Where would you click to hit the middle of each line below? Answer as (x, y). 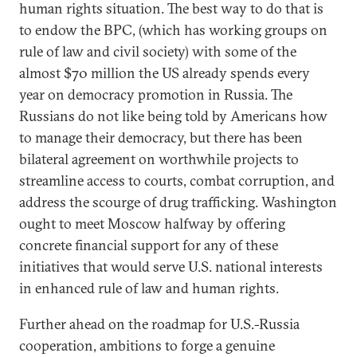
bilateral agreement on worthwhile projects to (159, 159)
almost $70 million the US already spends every (165, 73)
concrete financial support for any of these (149, 245)
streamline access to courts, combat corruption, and (177, 180)
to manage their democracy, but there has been (161, 137)
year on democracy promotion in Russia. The (156, 94)
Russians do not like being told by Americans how (173, 116)
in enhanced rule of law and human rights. (149, 288)
